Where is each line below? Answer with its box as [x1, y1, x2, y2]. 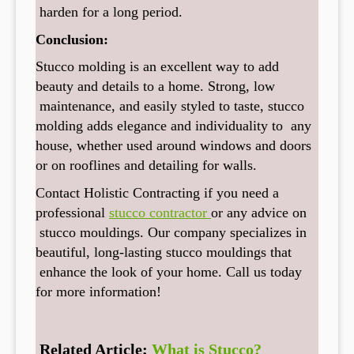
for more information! [36, 284, 161, 300]
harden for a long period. [36, 4, 183, 21]
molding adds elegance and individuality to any [36, 118, 311, 134]
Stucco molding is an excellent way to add [36, 58, 279, 75]
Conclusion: [36, 32, 108, 48]
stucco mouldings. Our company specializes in [36, 224, 307, 241]
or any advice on [211, 205, 307, 221]
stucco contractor [109, 205, 211, 221]
